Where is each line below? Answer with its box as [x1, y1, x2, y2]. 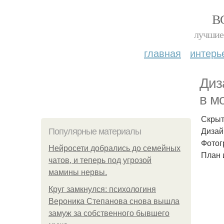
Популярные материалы [48, 126, 141, 136]
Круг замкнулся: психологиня [48, 185, 156, 193]
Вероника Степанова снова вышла [48, 197, 179, 205]
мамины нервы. [48, 168, 107, 176]
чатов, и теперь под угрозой [48, 156, 151, 164]
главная [144, 45, 181, 60]
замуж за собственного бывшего [48, 209, 169, 217]
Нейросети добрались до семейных [48, 144, 180, 152]
